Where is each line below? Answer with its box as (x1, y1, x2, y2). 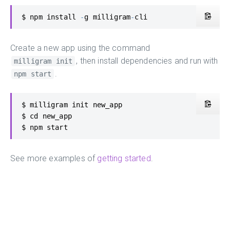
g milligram (84, 12, 131, 21)
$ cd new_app (22, 111, 72, 120)
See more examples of (10, 153, 98, 163)
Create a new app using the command (10, 43, 150, 53)
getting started (97, 153, 151, 163)
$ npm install (22, 12, 81, 21)
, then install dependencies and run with (76, 55, 218, 66)
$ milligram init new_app (22, 100, 122, 109)
